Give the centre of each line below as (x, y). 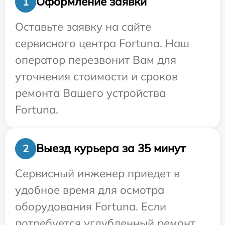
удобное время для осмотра (90, 190)
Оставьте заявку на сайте (83, 26)
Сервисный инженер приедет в (97, 173)
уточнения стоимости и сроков (96, 76)
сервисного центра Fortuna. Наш (102, 43)
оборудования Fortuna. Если (91, 206)
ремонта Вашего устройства (90, 93)
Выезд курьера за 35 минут (111, 148)
